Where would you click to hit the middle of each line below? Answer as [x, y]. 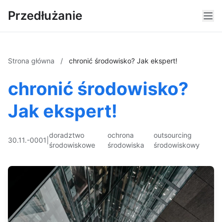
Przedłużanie [45, 16]
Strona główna [32, 61]
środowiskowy [176, 145]
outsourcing [172, 135]
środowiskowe [72, 145]
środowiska [126, 145]
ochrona [121, 135]
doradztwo [67, 135]
